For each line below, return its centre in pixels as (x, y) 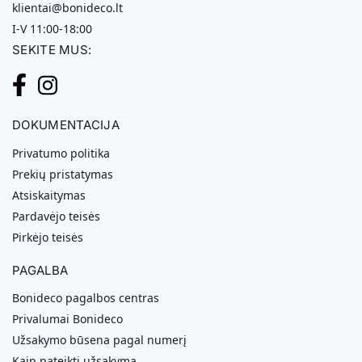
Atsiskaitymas (49, 195)
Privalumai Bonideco (67, 319)
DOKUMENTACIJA (66, 125)
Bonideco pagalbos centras (86, 298)
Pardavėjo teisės (56, 216)
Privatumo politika (61, 153)
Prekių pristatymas (63, 174)
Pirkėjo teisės (48, 237)
